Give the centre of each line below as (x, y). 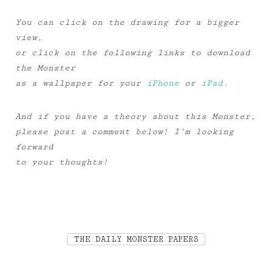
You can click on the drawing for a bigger (127, 22)
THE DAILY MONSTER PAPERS (136, 239)
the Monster (45, 68)
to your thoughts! (62, 162)
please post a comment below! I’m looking (124, 131)
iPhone (163, 83)
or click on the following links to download (133, 53)
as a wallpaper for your (81, 83)
